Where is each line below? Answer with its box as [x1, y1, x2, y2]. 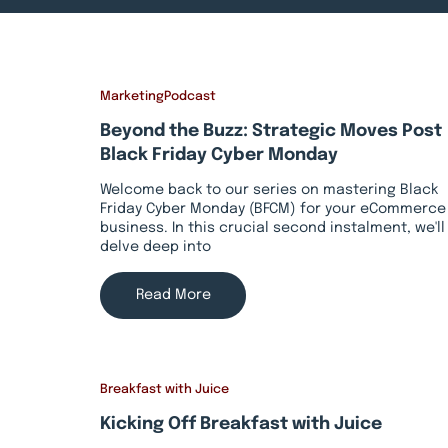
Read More [135, 287, 211, 302]
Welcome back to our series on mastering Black [100, 183, 439, 198]
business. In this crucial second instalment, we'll [100, 221, 446, 236]
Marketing [100, 90, 165, 104]
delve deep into [100, 240, 212, 255]
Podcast [164, 90, 217, 104]
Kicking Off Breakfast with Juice [100, 415, 383, 434]
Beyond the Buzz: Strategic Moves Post [100, 122, 443, 141]
